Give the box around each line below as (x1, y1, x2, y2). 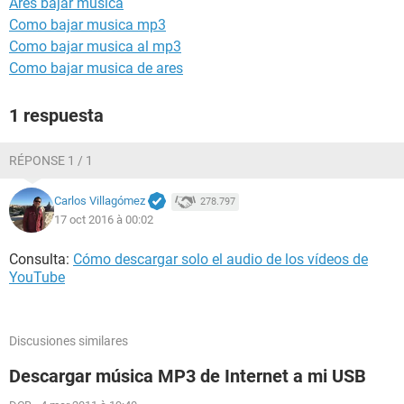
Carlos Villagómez (54, 194, 145, 208)
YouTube (9, 269, 65, 286)
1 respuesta (9, 105, 104, 126)
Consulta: (9, 251, 73, 268)
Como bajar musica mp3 (9, 16, 166, 33)
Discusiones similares (9, 334, 128, 348)
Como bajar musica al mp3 (9, 38, 181, 55)
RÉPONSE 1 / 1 (9, 153, 93, 168)
